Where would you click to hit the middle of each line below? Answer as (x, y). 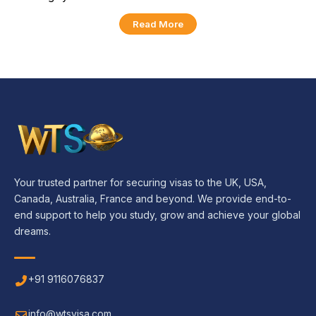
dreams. (32, 231)
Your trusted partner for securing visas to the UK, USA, (140, 183)
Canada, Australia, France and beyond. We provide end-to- (153, 199)
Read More (158, 24)
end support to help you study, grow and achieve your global (157, 215)
